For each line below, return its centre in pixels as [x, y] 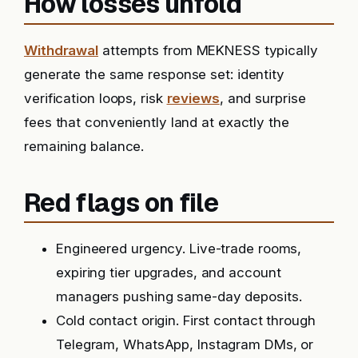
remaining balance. [84, 146]
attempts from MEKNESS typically [208, 50]
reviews [193, 98]
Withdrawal [61, 50]
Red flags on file [121, 202]
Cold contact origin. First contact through [186, 321]
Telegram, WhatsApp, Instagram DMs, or [185, 345]
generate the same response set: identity [154, 74]
